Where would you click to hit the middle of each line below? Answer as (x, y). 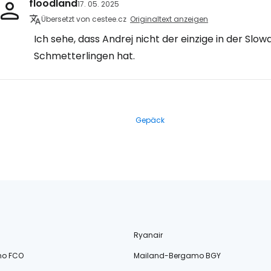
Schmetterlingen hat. (84, 56)
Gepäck (150, 120)
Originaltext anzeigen (169, 19)
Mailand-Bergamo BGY (178, 256)
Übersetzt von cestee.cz (84, 19)
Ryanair (149, 235)
